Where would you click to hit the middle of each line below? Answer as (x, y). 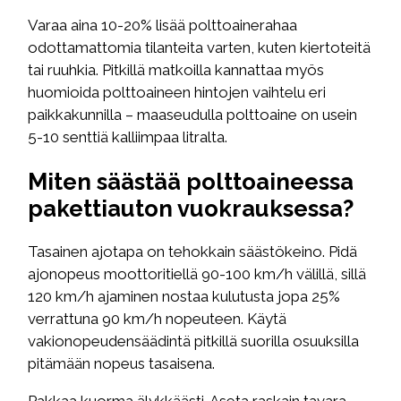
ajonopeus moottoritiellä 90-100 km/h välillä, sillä (197, 273)
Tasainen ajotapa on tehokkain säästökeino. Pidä (193, 251)
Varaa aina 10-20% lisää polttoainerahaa (163, 26)
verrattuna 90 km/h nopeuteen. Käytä (158, 318)
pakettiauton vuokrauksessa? (191, 208)
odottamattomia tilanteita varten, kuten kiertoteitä (200, 48)
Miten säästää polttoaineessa (191, 181)
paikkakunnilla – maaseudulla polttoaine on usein (193, 115)
